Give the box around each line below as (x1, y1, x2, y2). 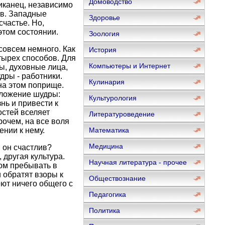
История (88, 46, 117, 54)
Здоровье (88, 14, 120, 22)
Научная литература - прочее (88, 158, 187, 166)
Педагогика (88, 190, 126, 198)
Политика (88, 206, 120, 214)
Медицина (88, 142, 123, 150)
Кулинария (88, 78, 125, 86)
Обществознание (88, 174, 146, 182)
